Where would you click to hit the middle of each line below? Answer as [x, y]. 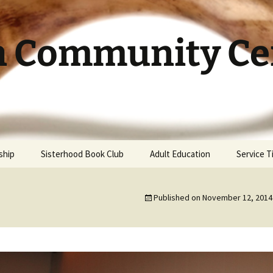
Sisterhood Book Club [82, 154]
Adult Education [180, 154]
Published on [178, 197]
